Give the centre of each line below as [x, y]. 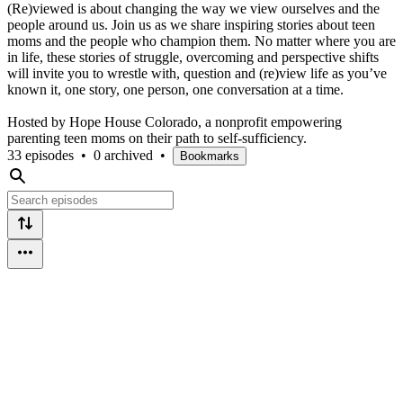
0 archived [123, 155]
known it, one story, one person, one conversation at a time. [175, 89]
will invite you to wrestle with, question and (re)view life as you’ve [197, 73]
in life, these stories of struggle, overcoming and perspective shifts [193, 57]
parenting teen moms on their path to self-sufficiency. [157, 138]
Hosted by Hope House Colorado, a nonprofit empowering [175, 121]
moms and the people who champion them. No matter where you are [201, 40]
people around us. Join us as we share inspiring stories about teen [191, 24]
